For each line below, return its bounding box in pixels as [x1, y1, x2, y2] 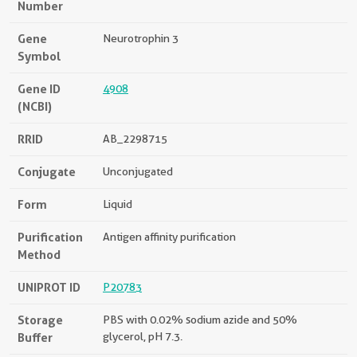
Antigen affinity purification [103, 230, 236, 244]
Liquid [103, 198, 132, 211]
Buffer [18, 330, 53, 346]
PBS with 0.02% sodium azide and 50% [103, 313, 297, 327]
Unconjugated [103, 165, 173, 178]
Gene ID [18, 81, 61, 97]
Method [18, 247, 61, 263]
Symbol [18, 49, 61, 65]
